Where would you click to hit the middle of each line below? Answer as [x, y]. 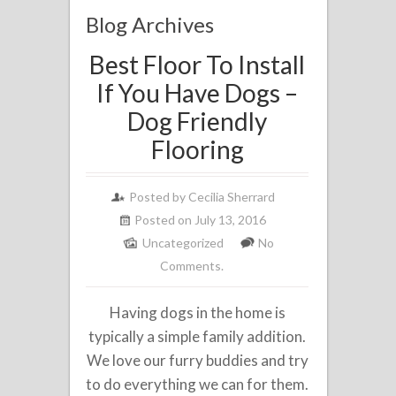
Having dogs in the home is [197, 312]
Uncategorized [183, 243]
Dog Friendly [198, 121]
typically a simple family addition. [198, 336]
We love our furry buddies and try [197, 360]
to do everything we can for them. [198, 384]
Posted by [158, 197]
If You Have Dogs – [198, 93]
